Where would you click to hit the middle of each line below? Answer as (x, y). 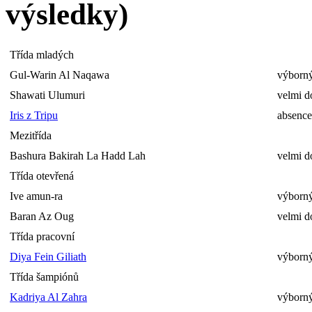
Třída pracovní (42, 237)
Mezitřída (31, 136)
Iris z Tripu (34, 116)
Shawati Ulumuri (47, 95)
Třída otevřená (42, 176)
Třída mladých (42, 55)
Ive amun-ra (36, 196)
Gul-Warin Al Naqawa (60, 75)
